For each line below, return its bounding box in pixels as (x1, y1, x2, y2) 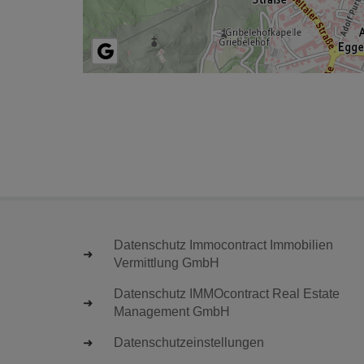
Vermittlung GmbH (114, 255, 219, 270)
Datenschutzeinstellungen (114, 335, 264, 349)
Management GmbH (114, 304, 230, 318)
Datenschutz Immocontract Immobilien (114, 237, 333, 252)
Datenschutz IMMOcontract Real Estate (114, 286, 340, 301)
